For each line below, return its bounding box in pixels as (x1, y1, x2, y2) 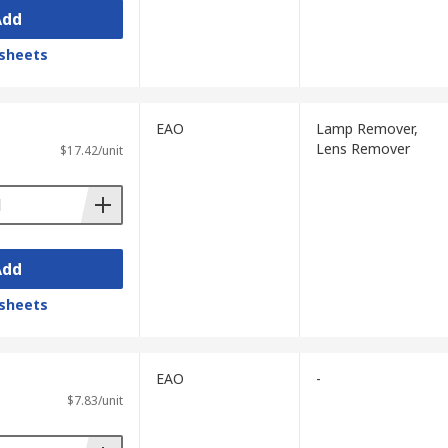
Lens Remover (315, 139, 410, 158)
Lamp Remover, (315, 119, 418, 138)
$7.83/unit (66, 392, 123, 409)
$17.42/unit (59, 142, 123, 159)
